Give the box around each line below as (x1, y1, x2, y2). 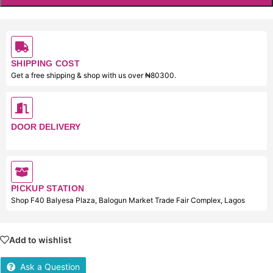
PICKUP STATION (11, 183, 85, 193)
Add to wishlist (9, 234, 71, 245)
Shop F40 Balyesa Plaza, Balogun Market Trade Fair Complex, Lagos (11, 196, 245, 205)
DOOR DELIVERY (11, 122, 80, 132)
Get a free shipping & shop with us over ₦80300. (11, 71, 176, 80)
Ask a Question (20, 261, 80, 272)
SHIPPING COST (11, 58, 80, 68)
